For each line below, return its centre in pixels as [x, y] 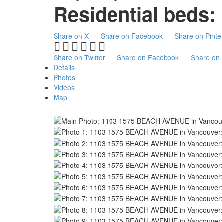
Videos [64, 87]
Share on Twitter [79, 57]
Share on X [71, 35]
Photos [64, 77]
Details [64, 67]
